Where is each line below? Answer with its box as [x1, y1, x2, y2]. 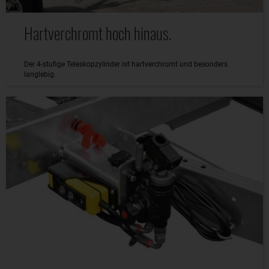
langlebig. [24, 70, 56, 79]
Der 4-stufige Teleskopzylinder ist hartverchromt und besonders [24, 59, 228, 68]
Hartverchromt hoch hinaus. [24, 20, 172, 45]
